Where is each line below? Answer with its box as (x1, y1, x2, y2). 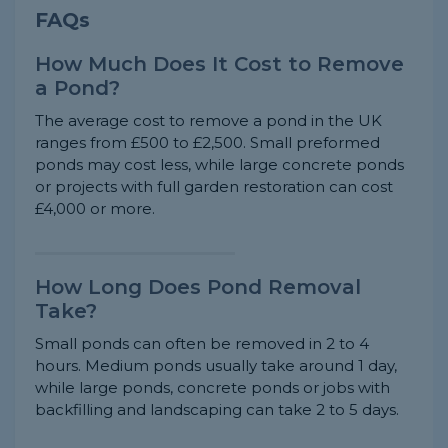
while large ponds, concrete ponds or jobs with (35, 378, 390, 398)
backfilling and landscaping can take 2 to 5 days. (35, 400, 399, 420)
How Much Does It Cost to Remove (35, 52, 404, 77)
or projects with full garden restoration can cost (35, 177, 393, 197)
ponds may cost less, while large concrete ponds (35, 155, 404, 175)
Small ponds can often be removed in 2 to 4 (35, 334, 369, 354)
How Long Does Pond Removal (35, 275, 361, 300)
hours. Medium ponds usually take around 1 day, (35, 356, 397, 376)
